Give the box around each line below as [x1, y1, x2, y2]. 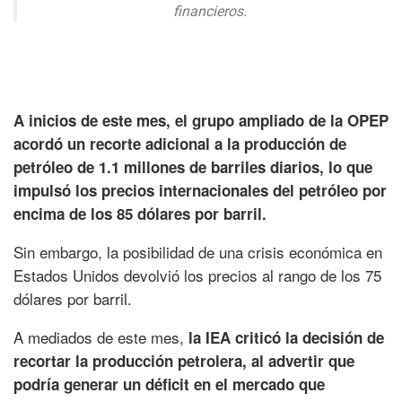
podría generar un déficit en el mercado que [13, 373, 325, 396]
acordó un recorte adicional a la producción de [13, 133, 346, 155]
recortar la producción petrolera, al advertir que [13, 350, 354, 372]
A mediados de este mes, [13, 326, 188, 349]
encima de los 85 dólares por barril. [13, 203, 271, 225]
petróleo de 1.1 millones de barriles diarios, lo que [13, 156, 372, 179]
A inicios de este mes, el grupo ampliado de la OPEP [13, 109, 389, 132]
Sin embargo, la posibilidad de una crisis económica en [13, 240, 382, 264]
